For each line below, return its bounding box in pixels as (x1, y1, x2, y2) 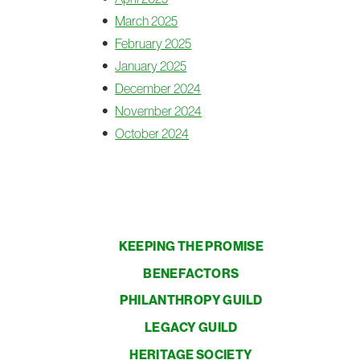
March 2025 (115, 12, 178, 30)
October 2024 (115, 125, 190, 142)
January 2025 (115, 57, 187, 75)
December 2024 (115, 80, 202, 97)
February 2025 (115, 35, 192, 52)
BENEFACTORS (143, 264, 239, 281)
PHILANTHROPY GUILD (120, 292, 263, 309)
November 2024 (115, 102, 202, 120)
